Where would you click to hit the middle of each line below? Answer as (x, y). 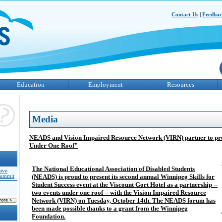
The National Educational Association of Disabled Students (113, 169)
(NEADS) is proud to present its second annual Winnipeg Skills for (123, 177)
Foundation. (49, 216)
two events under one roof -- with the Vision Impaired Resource (119, 193)
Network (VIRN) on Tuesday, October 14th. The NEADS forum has (124, 200)
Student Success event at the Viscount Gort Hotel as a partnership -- (125, 185)
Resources (180, 84)
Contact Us (185, 14)
